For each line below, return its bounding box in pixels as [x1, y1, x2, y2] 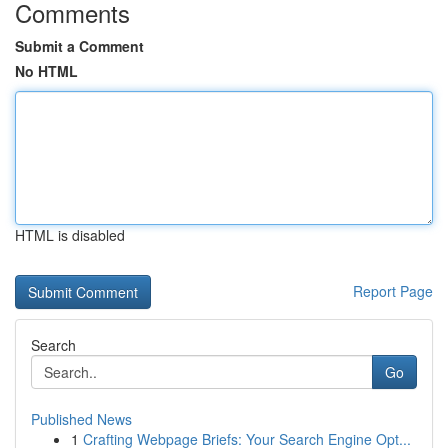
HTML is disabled [15, 225, 125, 245]
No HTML [15, 61, 78, 81]
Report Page [353, 281, 433, 301]
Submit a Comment [15, 36, 144, 56]
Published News [31, 409, 132, 429]
